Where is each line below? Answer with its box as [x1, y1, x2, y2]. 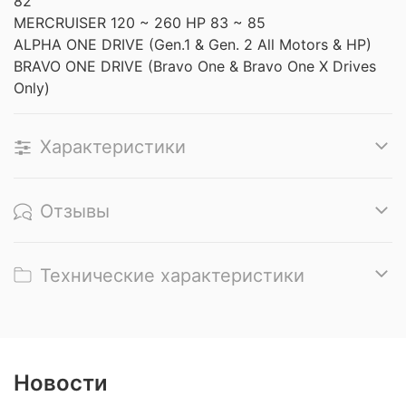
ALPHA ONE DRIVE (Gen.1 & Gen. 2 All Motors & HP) [14, 35, 372, 54]
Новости [14, 369, 108, 396]
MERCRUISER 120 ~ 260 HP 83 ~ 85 [14, 14, 266, 33]
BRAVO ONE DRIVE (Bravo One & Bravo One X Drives [14, 57, 376, 76]
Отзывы [40, 199, 110, 222]
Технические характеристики [40, 264, 304, 286]
